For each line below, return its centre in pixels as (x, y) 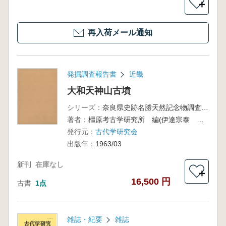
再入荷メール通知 (120, 33)
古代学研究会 (116, 132)
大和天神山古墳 (99, 91)
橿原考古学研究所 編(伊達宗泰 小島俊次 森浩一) (200, 120)
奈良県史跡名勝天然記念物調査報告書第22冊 (205, 107)
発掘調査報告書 (92, 74)
